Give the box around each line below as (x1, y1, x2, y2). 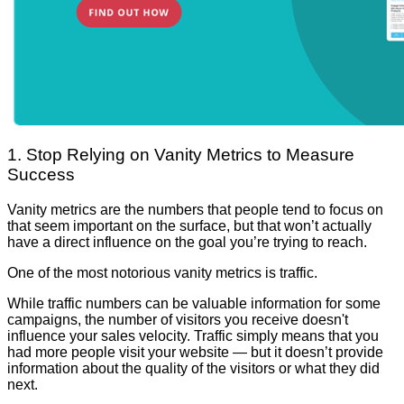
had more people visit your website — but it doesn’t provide (7, 344, 383, 361)
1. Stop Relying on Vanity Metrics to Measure (7, 145, 354, 165)
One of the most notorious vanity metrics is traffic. (7, 265, 317, 281)
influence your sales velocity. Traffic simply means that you (7, 328, 379, 344)
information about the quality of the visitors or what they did (7, 361, 380, 377)
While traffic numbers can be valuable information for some (7, 296, 381, 312)
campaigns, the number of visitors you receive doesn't (7, 312, 348, 328)
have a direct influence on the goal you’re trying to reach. (7, 234, 367, 251)
